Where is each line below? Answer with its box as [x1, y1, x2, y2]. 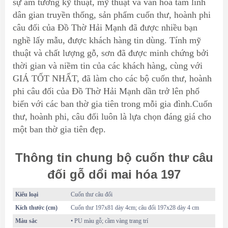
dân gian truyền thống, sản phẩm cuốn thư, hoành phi [13, 10, 211, 20]
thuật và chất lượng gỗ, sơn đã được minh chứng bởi [13, 48, 209, 59]
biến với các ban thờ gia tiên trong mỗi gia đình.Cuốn [13, 99, 212, 109]
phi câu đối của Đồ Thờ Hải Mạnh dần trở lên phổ [13, 86, 199, 97]
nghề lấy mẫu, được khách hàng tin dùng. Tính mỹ [13, 35, 201, 46]
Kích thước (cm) [15, 204, 58, 212]
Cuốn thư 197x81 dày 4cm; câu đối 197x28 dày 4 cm [71, 204, 199, 212]
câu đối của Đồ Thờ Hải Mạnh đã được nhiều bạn [13, 22, 197, 33]
